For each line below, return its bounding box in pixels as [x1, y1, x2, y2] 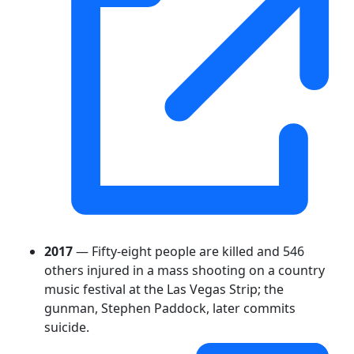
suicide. [44, 318, 89, 336]
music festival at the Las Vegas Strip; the [44, 280, 284, 298]
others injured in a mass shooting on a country [44, 261, 325, 279]
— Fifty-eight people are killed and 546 [73, 242, 304, 260]
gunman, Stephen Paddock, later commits [44, 299, 296, 317]
